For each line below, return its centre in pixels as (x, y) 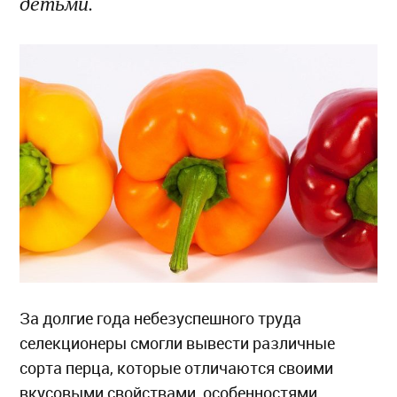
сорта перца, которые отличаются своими (177, 368)
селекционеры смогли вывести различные (178, 343)
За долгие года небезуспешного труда (161, 319)
